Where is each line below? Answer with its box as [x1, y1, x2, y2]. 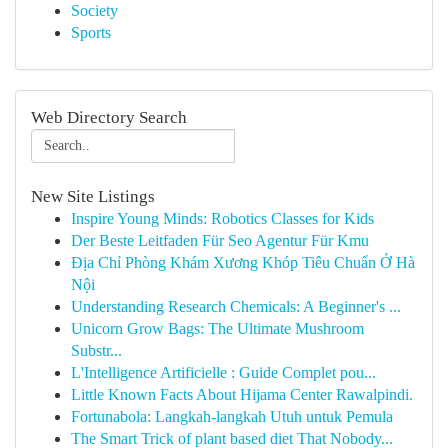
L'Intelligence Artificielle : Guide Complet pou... [71, 364, 376, 381]
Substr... [71, 342, 122, 359]
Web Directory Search [31, 108, 187, 127]
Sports [71, 24, 111, 41]
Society [71, 2, 118, 19]
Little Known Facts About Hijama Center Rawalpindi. [71, 386, 413, 403]
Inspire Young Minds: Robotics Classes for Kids [71, 210, 374, 227]
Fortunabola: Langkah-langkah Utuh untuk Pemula [71, 408, 393, 425]
